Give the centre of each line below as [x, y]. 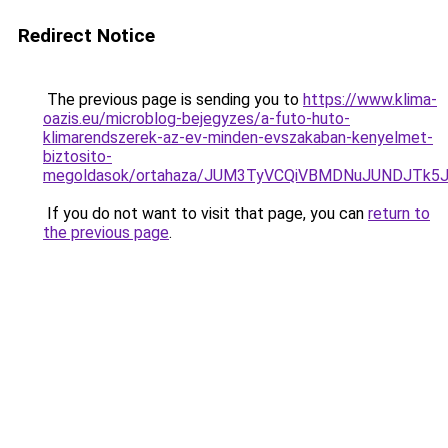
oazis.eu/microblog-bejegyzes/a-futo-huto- [196, 118]
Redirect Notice [86, 35]
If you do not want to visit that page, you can [205, 213]
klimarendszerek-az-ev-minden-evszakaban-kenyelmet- [238, 137]
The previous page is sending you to [173, 99]
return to [399, 213]
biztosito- [77, 156]
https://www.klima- [370, 99]
